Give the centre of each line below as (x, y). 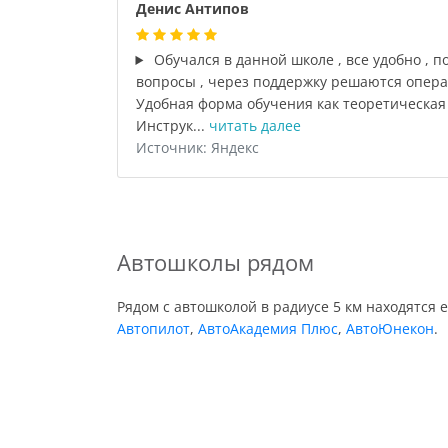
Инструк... (172, 125)
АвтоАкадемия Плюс (268, 328)
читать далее (254, 125)
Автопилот (153, 328)
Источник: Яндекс (197, 147)
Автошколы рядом (215, 262)
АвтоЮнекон (390, 328)
